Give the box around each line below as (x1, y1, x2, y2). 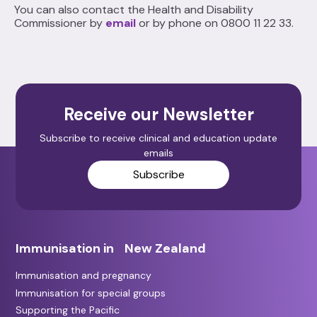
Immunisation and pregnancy (16, 269, 152, 282)
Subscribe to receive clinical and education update (40, 131, 277, 144)
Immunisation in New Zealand (16, 239, 207, 257)
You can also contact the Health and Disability (14, 2, 253, 17)
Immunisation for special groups (16, 286, 166, 299)
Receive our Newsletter (63, 103, 254, 125)
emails (144, 146, 173, 159)
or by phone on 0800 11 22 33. (136, 16, 294, 30)
